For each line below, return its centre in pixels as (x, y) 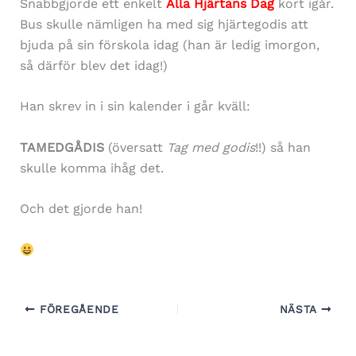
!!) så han (282, 147)
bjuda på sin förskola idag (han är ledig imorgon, (169, 44)
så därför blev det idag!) (93, 65)
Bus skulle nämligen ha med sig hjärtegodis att (164, 24)
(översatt (135, 147)
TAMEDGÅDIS (62, 147)
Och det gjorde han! (81, 209)
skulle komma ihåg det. (91, 168)
